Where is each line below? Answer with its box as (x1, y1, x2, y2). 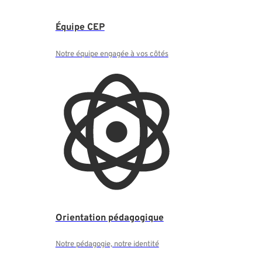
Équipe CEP (55, 21, 105, 33)
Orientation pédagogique (55, 212, 164, 224)
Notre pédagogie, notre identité (55, 239, 159, 250)
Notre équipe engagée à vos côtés (55, 49, 168, 59)
